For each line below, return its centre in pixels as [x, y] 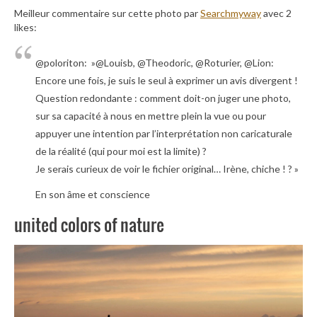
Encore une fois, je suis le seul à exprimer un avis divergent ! [167, 80]
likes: [25, 27]
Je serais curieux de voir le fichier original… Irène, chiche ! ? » [167, 168]
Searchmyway [231, 13]
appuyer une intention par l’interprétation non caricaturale [164, 133]
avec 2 [276, 13]
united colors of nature [89, 225]
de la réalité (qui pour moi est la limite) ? [121, 151]
